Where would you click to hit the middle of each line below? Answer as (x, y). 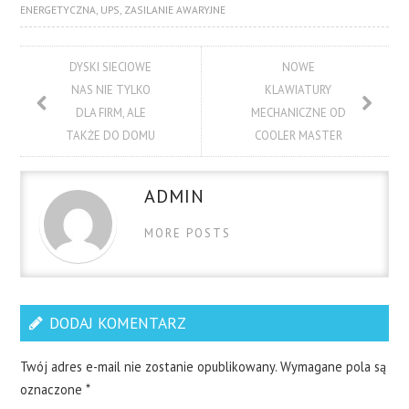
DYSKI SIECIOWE (111, 68)
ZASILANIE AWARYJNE (175, 10)
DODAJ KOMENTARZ (118, 323)
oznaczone (53, 390)
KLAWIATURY (299, 90)
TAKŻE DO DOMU (111, 136)
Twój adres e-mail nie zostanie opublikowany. (149, 367)
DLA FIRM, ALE (110, 113)
